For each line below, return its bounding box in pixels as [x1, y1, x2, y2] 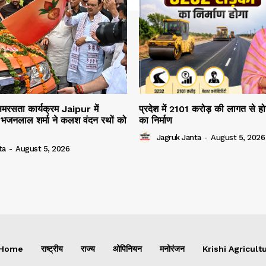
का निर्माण [139, 114, 172, 126]
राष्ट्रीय [41, 243, 63, 254]
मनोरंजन [160, 243, 185, 254]
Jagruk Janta [156, 133, 201, 142]
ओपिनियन [113, 243, 142, 254]
